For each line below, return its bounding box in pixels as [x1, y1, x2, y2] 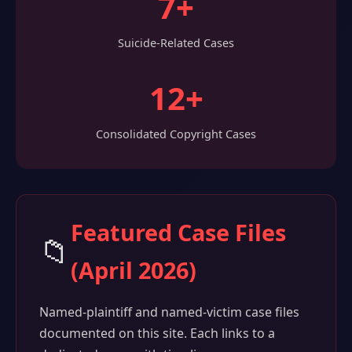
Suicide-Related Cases [118, 35, 234, 50]
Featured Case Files [70, 217, 286, 247]
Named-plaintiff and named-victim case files [38, 303, 299, 321]
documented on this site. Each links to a [38, 324, 275, 342]
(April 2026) [70, 255, 196, 285]
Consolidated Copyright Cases [96, 126, 256, 141]
